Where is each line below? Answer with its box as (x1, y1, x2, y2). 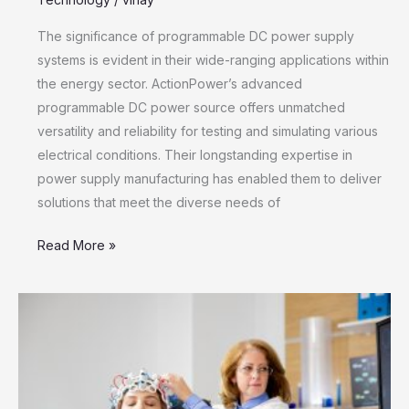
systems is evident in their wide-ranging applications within (37, 51, 389, 68)
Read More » (37, 236, 116, 253)
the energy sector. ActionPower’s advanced (37, 75, 302, 91)
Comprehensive (37, 390, 132, 406)
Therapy (37, 319, 89, 335)
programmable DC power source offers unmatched (37, 99, 345, 115)
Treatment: (37, 342, 100, 359)
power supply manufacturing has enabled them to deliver (37, 170, 382, 186)
